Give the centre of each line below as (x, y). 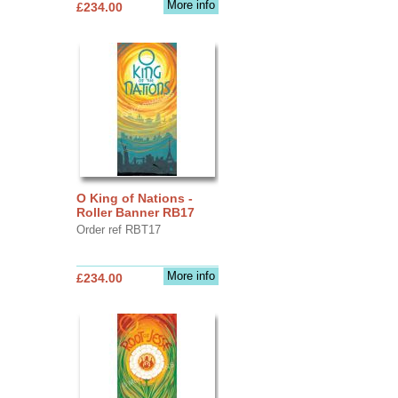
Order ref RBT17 (118, 229)
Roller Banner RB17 (135, 212)
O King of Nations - (134, 198)
